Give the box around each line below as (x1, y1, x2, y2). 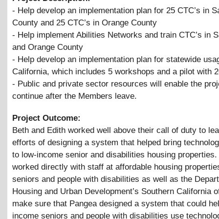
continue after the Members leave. (12, 91, 137, 101)
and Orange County (12, 43, 83, 52)
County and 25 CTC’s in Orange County (12, 18, 157, 28)
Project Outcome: (12, 113, 83, 123)
